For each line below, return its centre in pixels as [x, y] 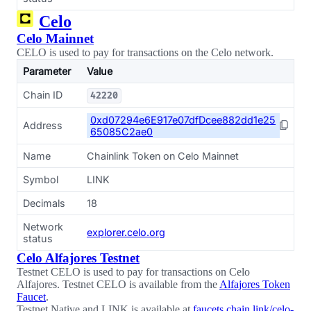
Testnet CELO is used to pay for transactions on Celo [133, 272]
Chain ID [43, 95]
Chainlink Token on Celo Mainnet [163, 156]
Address [43, 125]
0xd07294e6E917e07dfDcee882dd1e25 [183, 120]
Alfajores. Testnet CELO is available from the [118, 284]
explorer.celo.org [126, 232]
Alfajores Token [255, 284]
